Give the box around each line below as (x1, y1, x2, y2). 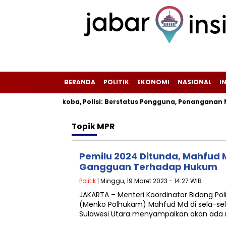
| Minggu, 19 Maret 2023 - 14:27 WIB (96, 177, 202, 185)
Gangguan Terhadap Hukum (79, 160, 217, 173)
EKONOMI (137, 78, 169, 86)
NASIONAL (178, 78, 211, 86)
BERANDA (64, 78, 95, 86)
